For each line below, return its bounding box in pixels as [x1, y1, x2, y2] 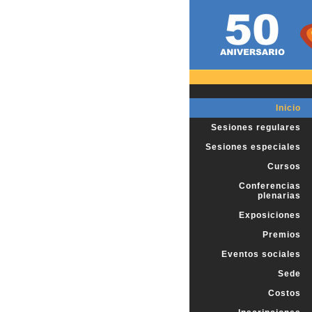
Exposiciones [239, 210, 301, 220]
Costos [268, 288, 301, 298]
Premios [263, 230, 301, 240]
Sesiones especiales [205, 142, 301, 152]
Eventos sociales [221, 249, 301, 259]
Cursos [267, 162, 301, 171]
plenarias [258, 191, 301, 201]
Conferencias [239, 181, 301, 191]
